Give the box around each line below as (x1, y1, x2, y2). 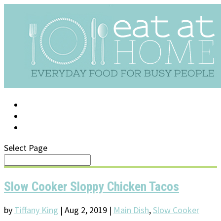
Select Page (4, 142, 47, 153)
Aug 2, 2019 (65, 204, 107, 216)
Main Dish (113, 204, 149, 216)
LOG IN (24, 100, 50, 110)
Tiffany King (14, 204, 58, 216)
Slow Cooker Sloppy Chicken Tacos (4, 179, 179, 194)
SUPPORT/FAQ (24, 111, 79, 121)
